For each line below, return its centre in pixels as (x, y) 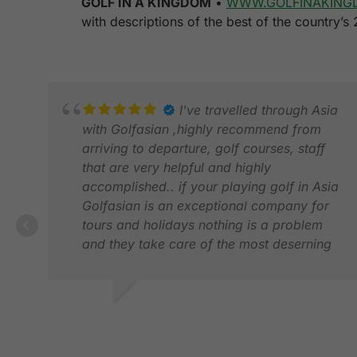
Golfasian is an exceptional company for (206, 206)
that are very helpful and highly (177, 168)
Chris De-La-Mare (137, 321)
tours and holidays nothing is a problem (202, 225)
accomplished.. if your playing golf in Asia (210, 187)
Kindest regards (130, 302)
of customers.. (126, 263)
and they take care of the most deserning (207, 244)
